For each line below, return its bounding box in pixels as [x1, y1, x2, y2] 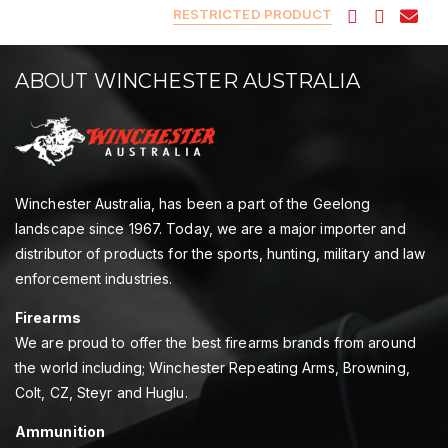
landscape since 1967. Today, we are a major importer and [15, 220, 406, 238]
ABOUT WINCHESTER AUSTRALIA [15, 68, 360, 93]
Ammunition [15, 423, 105, 441]
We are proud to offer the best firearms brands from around [15, 334, 416, 352]
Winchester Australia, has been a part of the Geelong [15, 195, 371, 213]
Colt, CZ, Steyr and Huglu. [15, 384, 188, 402]
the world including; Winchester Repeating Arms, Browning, [15, 359, 410, 377]
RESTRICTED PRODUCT [172, 5, 333, 22]
